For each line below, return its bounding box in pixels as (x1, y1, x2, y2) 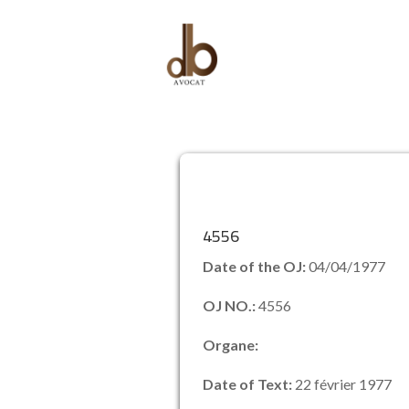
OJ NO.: (203, 297, 258, 314)
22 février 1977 (292, 375, 392, 393)
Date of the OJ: (203, 257, 309, 275)
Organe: (203, 336, 258, 353)
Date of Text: (203, 375, 292, 393)
